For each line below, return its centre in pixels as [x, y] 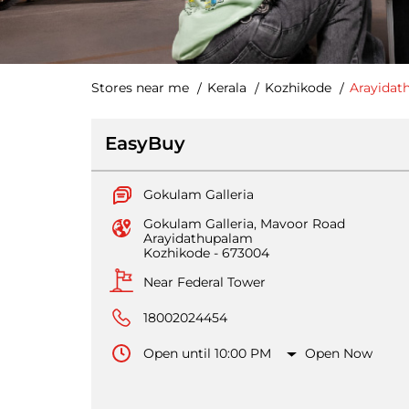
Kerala [226, 87]
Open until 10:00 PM [207, 354]
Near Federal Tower [204, 283]
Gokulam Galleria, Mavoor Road [244, 224]
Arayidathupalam [198, 239]
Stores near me [140, 87]
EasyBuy [145, 144]
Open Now [339, 354]
